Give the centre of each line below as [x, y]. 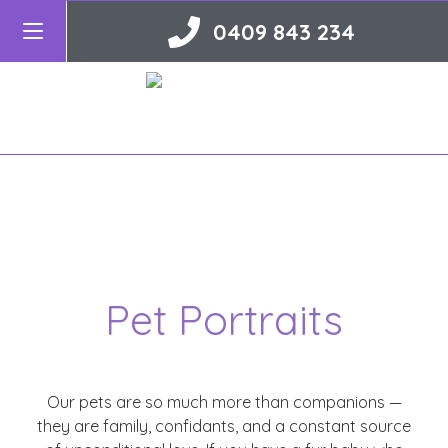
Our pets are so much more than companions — [224, 402]
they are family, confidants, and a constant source [224, 426]
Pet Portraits [224, 319]
